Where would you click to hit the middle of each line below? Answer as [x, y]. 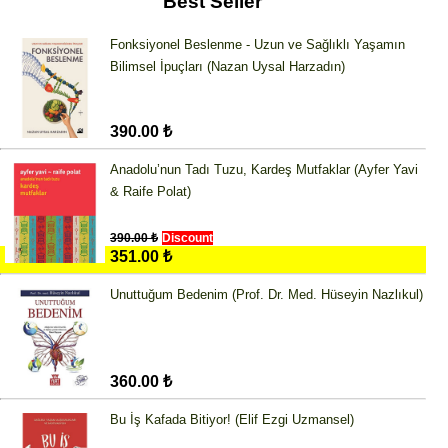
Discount [187, 238]
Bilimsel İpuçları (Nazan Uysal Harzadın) [227, 67]
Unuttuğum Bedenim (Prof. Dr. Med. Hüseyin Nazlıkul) [266, 295]
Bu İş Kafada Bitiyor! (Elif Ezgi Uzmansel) [232, 420]
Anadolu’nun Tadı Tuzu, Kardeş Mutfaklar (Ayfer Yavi [264, 170]
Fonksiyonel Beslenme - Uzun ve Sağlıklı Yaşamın [257, 45]
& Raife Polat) [150, 192]
